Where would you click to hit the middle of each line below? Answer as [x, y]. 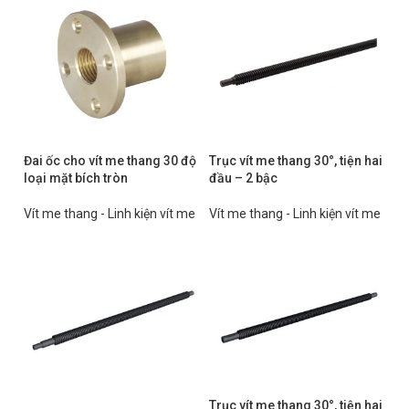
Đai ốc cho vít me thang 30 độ [110, 161]
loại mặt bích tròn [76, 178]
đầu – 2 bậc [243, 178]
